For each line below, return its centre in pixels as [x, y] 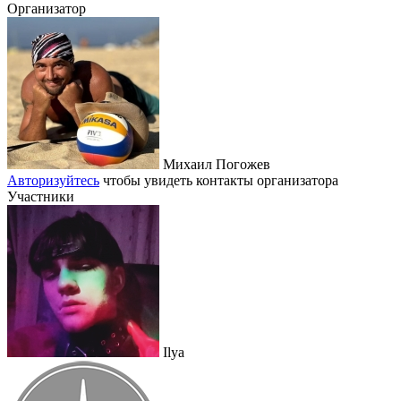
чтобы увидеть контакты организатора [219, 181]
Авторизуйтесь [53, 181]
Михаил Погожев [215, 165]
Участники [41, 197]
